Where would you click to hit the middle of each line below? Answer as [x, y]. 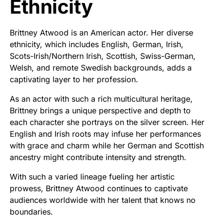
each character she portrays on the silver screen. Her [107, 122]
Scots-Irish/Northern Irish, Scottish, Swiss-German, [103, 56]
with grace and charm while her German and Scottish [107, 145]
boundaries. [31, 212]
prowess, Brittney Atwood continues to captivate [99, 188]
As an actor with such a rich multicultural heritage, [101, 99]
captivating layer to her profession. [74, 79]
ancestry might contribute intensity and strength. [98, 157]
